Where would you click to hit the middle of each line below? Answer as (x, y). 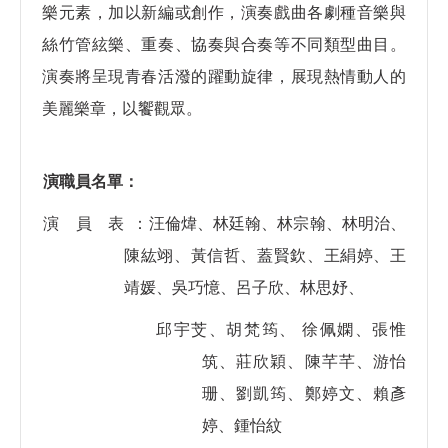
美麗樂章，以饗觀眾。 (122, 109)
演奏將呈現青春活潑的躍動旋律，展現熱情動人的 (224, 77)
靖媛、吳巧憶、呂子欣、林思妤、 (244, 288)
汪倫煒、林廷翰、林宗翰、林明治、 (277, 224)
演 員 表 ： (96, 224)
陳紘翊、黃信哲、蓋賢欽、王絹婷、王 (265, 256)
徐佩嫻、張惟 (351, 330)
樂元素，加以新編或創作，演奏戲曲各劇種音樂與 (224, 13)
